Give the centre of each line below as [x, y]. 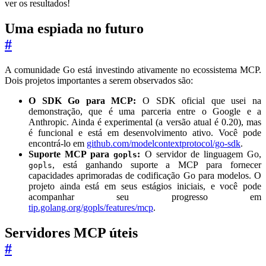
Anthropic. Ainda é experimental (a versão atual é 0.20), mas [145, 122]
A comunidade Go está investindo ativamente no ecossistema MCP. [133, 70]
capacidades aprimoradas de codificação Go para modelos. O [145, 176]
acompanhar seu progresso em [145, 197]
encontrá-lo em [58, 144]
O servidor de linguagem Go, [201, 154]
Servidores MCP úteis [71, 233]
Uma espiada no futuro [74, 29]
